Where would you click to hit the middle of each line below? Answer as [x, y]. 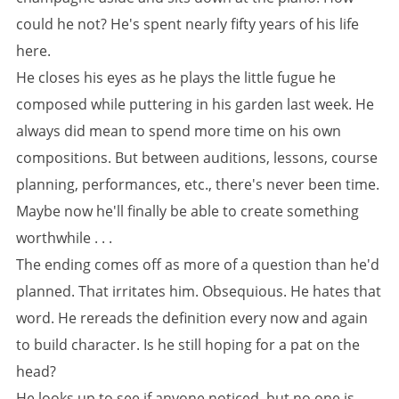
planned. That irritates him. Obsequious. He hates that [199, 291]
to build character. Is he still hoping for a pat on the [188, 345]
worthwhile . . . [64, 238]
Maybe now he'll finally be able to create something [187, 211]
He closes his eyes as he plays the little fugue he [176, 77]
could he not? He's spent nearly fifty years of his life [187, 24]
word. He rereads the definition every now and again [192, 318]
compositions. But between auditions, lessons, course [197, 158]
